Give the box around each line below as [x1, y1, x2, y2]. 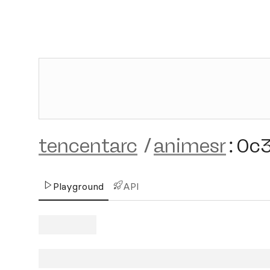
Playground [53, 180, 104, 192]
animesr [154, 134, 226, 157]
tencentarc [39, 134, 137, 157]
